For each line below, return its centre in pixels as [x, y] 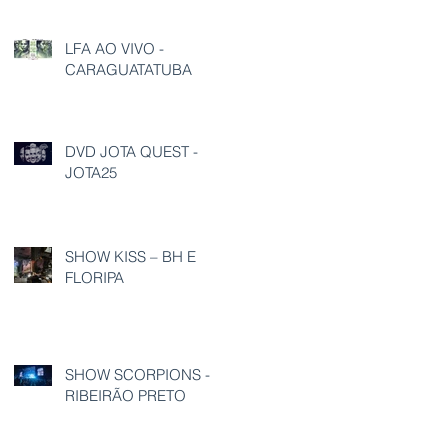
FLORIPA [94, 278]
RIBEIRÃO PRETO [125, 396]
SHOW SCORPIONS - [137, 375]
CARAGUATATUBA [128, 70]
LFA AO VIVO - [112, 49]
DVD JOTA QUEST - [131, 152]
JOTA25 [91, 173]
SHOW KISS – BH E [130, 257]
